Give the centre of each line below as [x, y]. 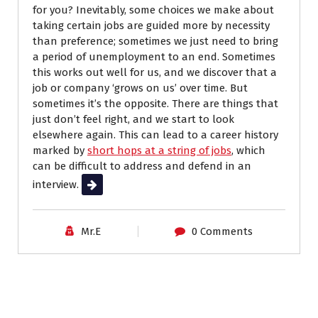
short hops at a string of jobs [159, 150]
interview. [57, 184]
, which [248, 150]
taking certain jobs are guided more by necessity [151, 25]
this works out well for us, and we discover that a [155, 72]
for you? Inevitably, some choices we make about [153, 10]
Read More [108, 184]
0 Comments [222, 231]
